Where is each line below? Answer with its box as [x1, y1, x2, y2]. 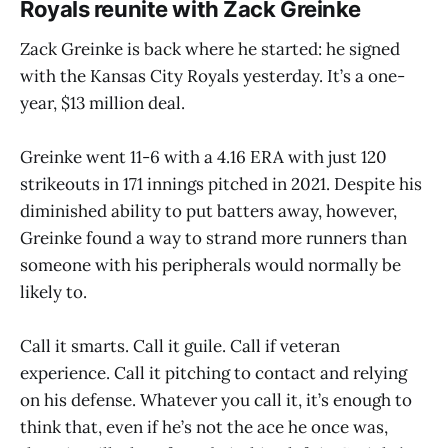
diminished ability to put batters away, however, [20, 199, 397, 222]
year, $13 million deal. [20, 91, 185, 114]
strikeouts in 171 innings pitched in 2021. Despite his [20, 172, 422, 195]
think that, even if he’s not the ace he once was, [20, 415, 388, 438]
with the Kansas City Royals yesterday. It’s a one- [20, 64, 405, 87]
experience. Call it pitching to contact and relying [20, 361, 407, 384]
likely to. [20, 280, 87, 303]
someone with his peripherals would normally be [20, 253, 401, 276]
